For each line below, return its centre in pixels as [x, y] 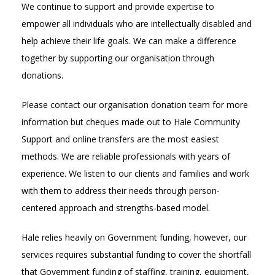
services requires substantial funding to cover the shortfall [136, 254]
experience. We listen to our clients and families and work [135, 173]
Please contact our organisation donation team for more [135, 104]
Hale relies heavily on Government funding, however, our [134, 237]
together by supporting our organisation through [118, 58]
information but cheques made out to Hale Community [131, 122]
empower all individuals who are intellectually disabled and [137, 23]
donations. [42, 75]
